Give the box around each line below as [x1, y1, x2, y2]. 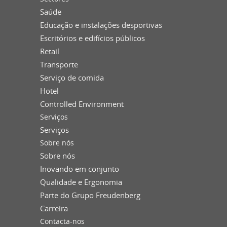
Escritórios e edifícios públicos [40, 32, 145, 43]
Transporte [40, 59, 78, 69]
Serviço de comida [40, 72, 104, 83]
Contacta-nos [40, 216, 85, 226]
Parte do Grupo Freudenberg [40, 190, 140, 200]
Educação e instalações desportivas [40, 19, 162, 30]
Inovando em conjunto [40, 163, 119, 174]
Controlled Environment [40, 98, 124, 109]
